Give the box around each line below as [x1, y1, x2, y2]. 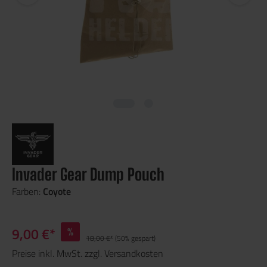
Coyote [43, 184, 71, 198]
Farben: [12, 184, 43, 198]
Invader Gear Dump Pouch [12, 164, 164, 184]
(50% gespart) [115, 232, 156, 244]
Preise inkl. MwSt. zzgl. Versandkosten [12, 246, 163, 260]
